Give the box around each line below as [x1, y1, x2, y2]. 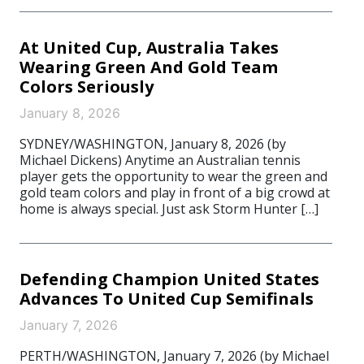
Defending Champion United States [19, 268, 319, 290]
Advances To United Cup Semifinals [19, 288, 314, 310]
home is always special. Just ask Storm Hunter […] [19, 200, 318, 218]
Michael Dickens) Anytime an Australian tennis [19, 151, 301, 169]
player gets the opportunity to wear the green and [19, 167, 327, 185]
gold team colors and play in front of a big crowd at [19, 184, 330, 201]
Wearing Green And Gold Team [19, 56, 278, 78]
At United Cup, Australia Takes [19, 37, 279, 58]
